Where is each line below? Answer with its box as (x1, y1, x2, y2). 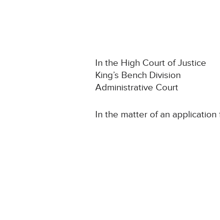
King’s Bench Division (95, 70, 181, 82)
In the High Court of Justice (95, 57, 207, 69)
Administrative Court (95, 82, 179, 94)
